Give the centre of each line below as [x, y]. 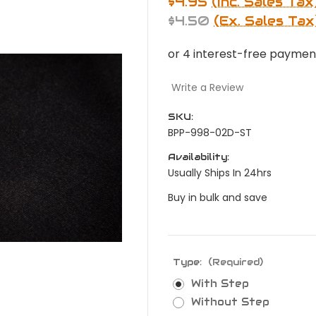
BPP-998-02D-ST [210, 132]
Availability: [199, 157]
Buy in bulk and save [218, 197]
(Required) [235, 262]
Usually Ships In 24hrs [220, 172]
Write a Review [207, 87]
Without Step [230, 302]
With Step [220, 283]
